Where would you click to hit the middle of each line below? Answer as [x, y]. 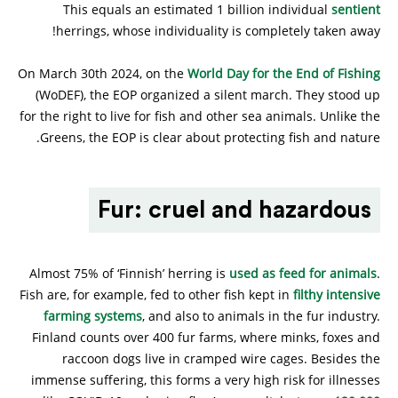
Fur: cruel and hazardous [235, 210]
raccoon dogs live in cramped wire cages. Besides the [221, 358]
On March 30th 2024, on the [103, 73]
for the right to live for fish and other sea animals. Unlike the [200, 115]
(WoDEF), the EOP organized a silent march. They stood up [208, 94]
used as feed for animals [303, 273]
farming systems [93, 315]
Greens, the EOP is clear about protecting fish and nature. [210, 137]
